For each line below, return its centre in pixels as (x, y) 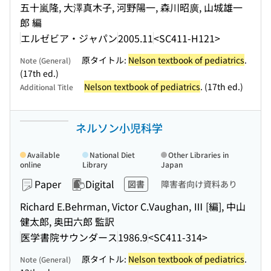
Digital (100, 184)
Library (95, 164)
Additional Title (47, 87)
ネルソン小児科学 (119, 128)
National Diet (112, 155)
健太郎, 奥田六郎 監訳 (67, 221)
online (31, 164)
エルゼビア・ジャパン (69, 38)
